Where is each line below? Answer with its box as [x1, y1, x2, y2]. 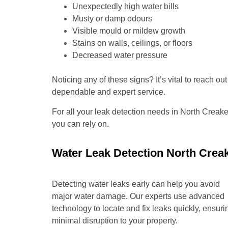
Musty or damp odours [72, 14, 152, 23]
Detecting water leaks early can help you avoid [52, 180, 220, 189]
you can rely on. [52, 119, 109, 128]
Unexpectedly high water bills [72, 2, 179, 11]
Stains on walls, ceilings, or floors [72, 39, 192, 48]
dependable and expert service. [52, 88, 165, 97]
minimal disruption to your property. [52, 216, 178, 225]
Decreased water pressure [72, 51, 167, 60]
